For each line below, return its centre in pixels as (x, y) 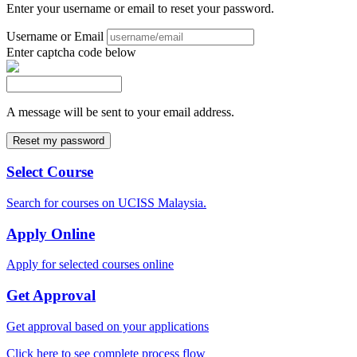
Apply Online (51, 233)
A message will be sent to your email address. (120, 112)
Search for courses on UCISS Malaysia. (106, 203)
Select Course (50, 172)
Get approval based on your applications (108, 326)
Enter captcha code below (71, 52)
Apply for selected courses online (90, 265)
